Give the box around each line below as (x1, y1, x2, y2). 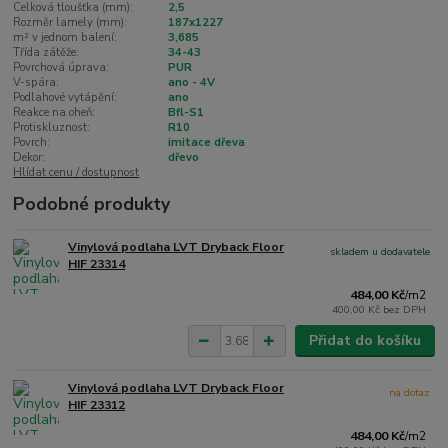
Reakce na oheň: (13, 104, 96, 120)
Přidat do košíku (308, 331, 421, 351)
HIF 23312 (68, 397, 126, 414)
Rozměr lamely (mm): (13, 14, 128, 30)
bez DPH (383, 301, 427, 317)
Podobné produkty (13, 191, 171, 216)
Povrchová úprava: (13, 59, 110, 75)
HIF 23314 (68, 255, 126, 272)
